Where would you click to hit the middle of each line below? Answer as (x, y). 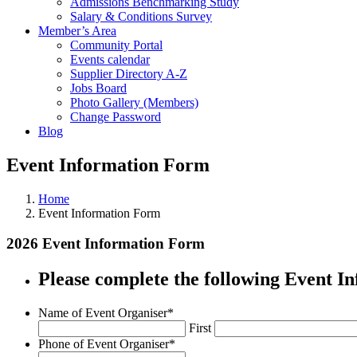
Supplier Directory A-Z (129, 73)
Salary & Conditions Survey (141, 16)
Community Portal (116, 45)
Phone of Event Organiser (104, 344)
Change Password (116, 116)
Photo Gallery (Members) (134, 102)
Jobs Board (98, 88)
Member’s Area (77, 30)
